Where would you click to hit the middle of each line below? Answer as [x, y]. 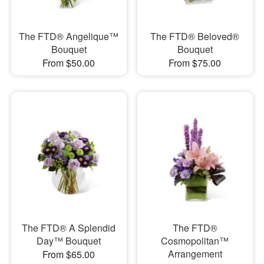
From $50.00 [69, 62]
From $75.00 [195, 62]
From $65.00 [69, 255]
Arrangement [195, 254]
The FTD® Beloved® [195, 36]
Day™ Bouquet [69, 241]
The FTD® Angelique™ [69, 36]
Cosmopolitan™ [195, 241]
